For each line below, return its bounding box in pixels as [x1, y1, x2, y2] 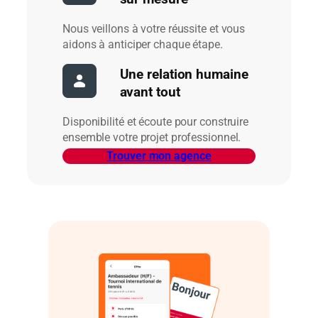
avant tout [119, 84, 180, 100]
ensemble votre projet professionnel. [62, 131, 241, 145]
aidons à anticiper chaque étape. [62, 38, 223, 52]
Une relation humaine [119, 66, 248, 82]
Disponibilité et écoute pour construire [62, 115, 249, 129]
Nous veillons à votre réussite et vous [62, 22, 246, 36]
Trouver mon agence [106, 149, 212, 163]
